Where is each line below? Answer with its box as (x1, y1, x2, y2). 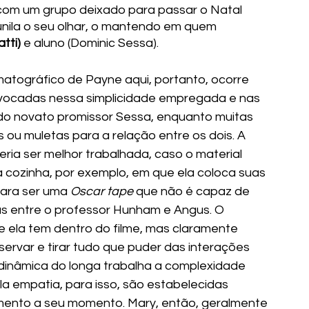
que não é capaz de (133, 185, 252, 199)
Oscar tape (70, 185, 133, 199)
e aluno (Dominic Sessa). (21, 37, 159, 50)
